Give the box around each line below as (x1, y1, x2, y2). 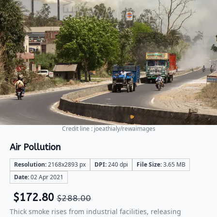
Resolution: (14, 160, 46, 169)
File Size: (137, 160, 162, 169)
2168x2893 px (46, 160, 86, 169)
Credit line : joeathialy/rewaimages (62, 124, 155, 133)
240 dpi (107, 160, 128, 169)
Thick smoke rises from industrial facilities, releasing (10, 206, 181, 216)
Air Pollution (10, 141, 61, 153)
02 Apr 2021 (29, 172, 63, 181)
